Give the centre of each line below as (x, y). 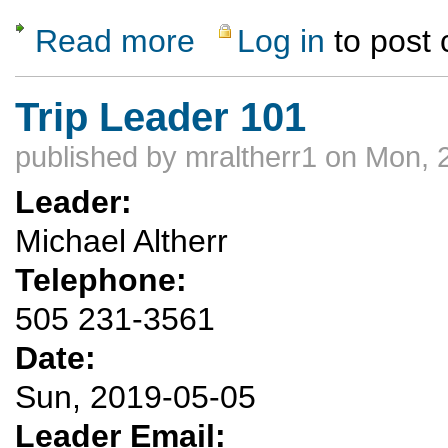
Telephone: (105, 280)
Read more (115, 40)
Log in (281, 40)
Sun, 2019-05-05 (135, 397)
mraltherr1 (251, 156)
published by (100, 156)
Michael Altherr (121, 241)
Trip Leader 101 (160, 116)
